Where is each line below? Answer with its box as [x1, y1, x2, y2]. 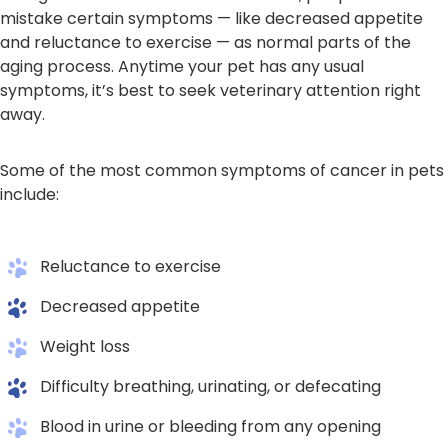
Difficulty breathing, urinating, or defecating [40, 375, 381, 399]
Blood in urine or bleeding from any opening [40, 415, 381, 439]
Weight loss [40, 335, 130, 359]
